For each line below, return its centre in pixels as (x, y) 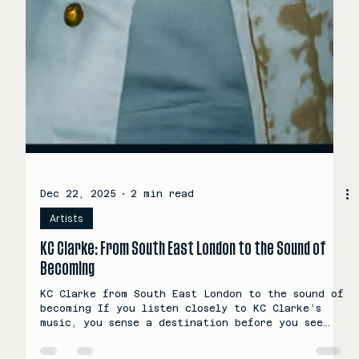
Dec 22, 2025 (78, 223)
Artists (67, 247)
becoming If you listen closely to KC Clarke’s (181, 337)
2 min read (162, 223)
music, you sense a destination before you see (182, 352)
